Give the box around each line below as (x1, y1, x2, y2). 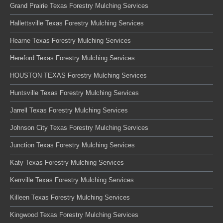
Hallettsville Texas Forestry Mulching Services (10, 19, 144, 27)
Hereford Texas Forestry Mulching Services (10, 54, 135, 62)
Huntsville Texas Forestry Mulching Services (10, 89, 139, 97)
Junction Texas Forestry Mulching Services (10, 141, 135, 149)
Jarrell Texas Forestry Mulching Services (10, 106, 128, 114)
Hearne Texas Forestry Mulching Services (10, 36, 131, 44)
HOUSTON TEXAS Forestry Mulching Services (10, 71, 147, 79)
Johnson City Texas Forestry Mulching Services (10, 123, 148, 131)
